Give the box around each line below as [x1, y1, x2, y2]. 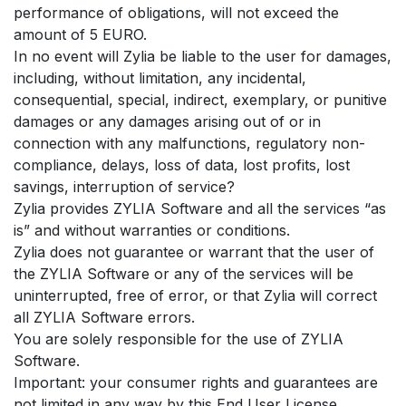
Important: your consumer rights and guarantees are [14, 372, 378, 391]
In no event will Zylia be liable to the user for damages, [14, 46, 391, 65]
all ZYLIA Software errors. [14, 307, 195, 326]
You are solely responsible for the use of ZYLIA [14, 329, 343, 348]
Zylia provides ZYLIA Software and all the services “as [14, 198, 386, 217]
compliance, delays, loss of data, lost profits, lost [14, 155, 350, 174]
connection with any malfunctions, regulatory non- [14, 133, 365, 152]
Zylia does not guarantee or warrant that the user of [14, 242, 374, 261]
